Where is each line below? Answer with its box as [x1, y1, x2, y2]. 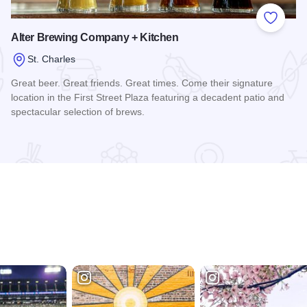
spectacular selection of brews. [11, 106, 145, 117]
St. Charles [27, 53, 75, 65]
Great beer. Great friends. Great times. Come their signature [11, 77, 273, 88]
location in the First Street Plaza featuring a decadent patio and [11, 91, 284, 103]
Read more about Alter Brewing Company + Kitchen [10, 131, 261, 143]
